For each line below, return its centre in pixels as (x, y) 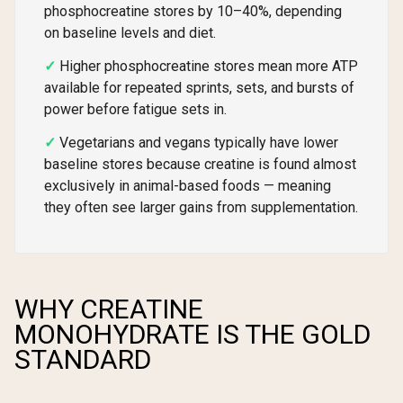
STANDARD (83, 360)
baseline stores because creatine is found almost (200, 164)
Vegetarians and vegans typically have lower (199, 142)
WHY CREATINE (109, 309)
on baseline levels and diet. (130, 33)
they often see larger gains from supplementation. (201, 207)
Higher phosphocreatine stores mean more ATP (209, 66)
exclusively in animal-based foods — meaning (188, 185)
